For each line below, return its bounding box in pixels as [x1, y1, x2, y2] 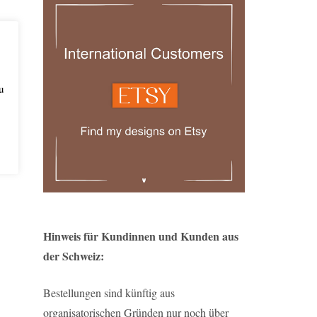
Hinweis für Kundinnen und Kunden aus [43, 228, 238, 245]
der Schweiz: [43, 248, 104, 265]
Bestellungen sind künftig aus [43, 285, 175, 301]
